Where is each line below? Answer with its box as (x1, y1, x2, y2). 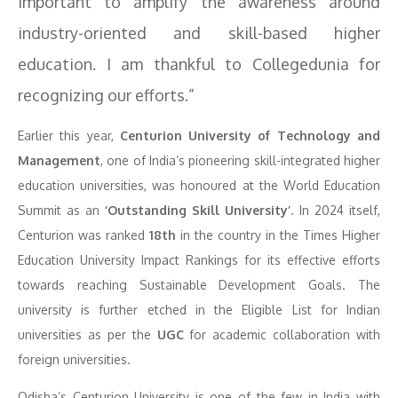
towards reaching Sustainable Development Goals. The (18, 277, 380, 292)
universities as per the (18, 327, 151, 342)
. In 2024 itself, (291, 203, 380, 218)
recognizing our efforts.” (18, 85, 195, 105)
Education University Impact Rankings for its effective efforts (18, 252, 380, 267)
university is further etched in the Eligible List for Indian (18, 302, 380, 317)
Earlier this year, (18, 128, 114, 143)
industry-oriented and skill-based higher (18, 23, 380, 43)
